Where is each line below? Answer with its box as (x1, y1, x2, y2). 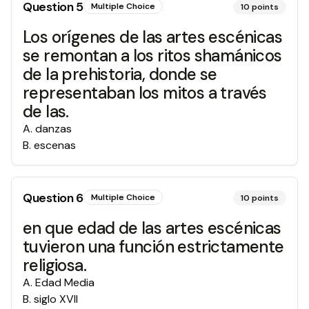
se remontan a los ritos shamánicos (23, 45, 282, 66)
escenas (34, 138, 76, 152)
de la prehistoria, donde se (23, 63, 217, 85)
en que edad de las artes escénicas (23, 217, 281, 239)
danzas (35, 121, 72, 136)
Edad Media (35, 275, 94, 290)
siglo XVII (34, 292, 78, 306)
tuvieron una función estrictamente (23, 236, 284, 257)
